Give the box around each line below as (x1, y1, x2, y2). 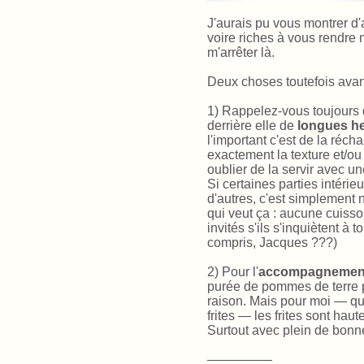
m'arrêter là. (207, 45, 275, 60)
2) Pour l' (207, 265, 258, 279)
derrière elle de (207, 119, 297, 133)
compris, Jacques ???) (207, 236, 337, 250)
